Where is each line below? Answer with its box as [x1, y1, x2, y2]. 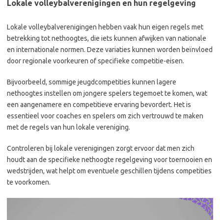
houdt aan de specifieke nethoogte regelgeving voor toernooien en [7, 155, 212, 164]
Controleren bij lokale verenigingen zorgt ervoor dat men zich [7, 144, 194, 152]
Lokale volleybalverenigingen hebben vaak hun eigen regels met [7, 23, 203, 31]
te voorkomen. [7, 178, 51, 186]
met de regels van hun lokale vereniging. [7, 123, 130, 131]
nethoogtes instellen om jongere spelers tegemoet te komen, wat [7, 89, 207, 97]
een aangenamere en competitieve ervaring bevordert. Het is [7, 100, 191, 109]
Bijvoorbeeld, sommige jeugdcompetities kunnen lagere [7, 78, 176, 86]
